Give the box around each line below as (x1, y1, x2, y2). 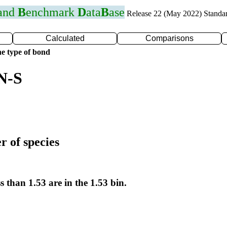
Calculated (45, 34, 85, 43)
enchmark (26, 6, 78, 19)
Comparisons (145, 34, 194, 43)
